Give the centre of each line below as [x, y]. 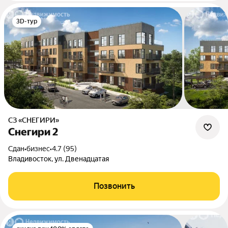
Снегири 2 [33, 132]
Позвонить [114, 186]
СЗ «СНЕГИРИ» [36, 120]
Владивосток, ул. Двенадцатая [59, 159]
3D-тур [27, 21]
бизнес [38, 149]
